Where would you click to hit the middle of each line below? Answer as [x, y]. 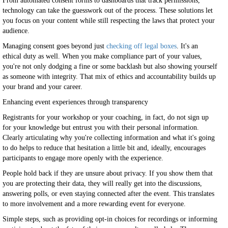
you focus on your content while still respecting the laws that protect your [109, 21]
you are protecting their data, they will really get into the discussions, [102, 183]
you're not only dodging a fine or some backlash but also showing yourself [110, 66]
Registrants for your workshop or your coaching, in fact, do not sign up [106, 117]
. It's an [187, 46]
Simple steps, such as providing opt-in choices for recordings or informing [110, 219]
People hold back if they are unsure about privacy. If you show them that [108, 173]
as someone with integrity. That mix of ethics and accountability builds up [109, 77]
